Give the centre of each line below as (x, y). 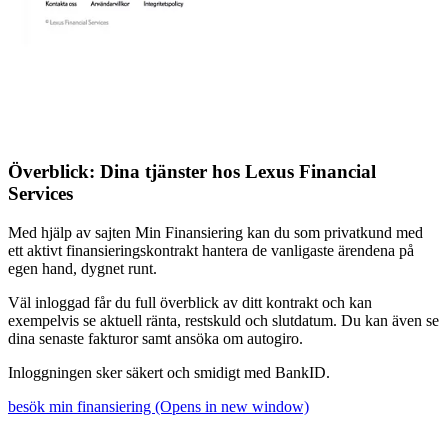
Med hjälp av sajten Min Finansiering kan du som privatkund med (215, 232)
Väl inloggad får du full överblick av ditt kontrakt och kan (190, 302)
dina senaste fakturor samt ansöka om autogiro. (155, 338)
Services (40, 194)
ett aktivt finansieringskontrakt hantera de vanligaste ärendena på (211, 250)
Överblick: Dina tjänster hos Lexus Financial (192, 172)
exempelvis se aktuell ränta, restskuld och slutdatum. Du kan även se (223, 320)
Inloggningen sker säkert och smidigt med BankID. (169, 372)
